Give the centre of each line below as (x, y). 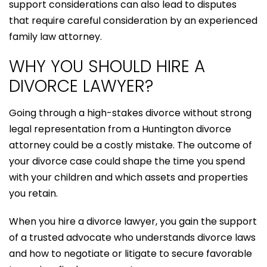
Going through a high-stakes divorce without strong (130, 113)
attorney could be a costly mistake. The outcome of (131, 145)
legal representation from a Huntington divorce (120, 129)
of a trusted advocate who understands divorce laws (132, 237)
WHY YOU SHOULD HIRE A (107, 66)
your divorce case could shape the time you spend (127, 161)
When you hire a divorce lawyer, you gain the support (133, 221)
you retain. (33, 193)
